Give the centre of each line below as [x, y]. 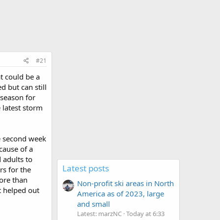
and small [94, 204]
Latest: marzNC [99, 214]
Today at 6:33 [145, 214]
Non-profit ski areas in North [125, 183]
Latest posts [86, 168]
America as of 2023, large [121, 194]
